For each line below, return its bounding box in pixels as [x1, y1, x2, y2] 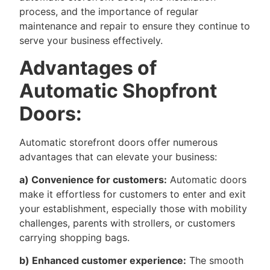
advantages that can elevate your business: [19, 150, 217, 163]
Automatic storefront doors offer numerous [19, 136, 218, 148]
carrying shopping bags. [19, 231, 130, 244]
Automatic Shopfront [19, 78, 217, 102]
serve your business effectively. [19, 34, 163, 47]
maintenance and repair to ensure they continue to [19, 20, 250, 33]
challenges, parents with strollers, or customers [19, 217, 235, 230]
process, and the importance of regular [19, 5, 198, 18]
